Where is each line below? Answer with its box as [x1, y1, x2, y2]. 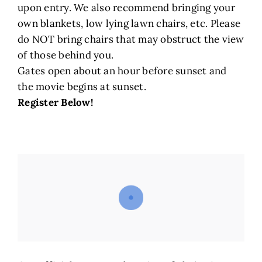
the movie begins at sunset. [18, 80, 146, 94]
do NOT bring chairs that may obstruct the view [18, 33, 244, 46]
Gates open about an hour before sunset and [18, 64, 227, 78]
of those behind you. [18, 49, 114, 62]
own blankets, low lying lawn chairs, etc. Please [18, 17, 241, 30]
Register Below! [18, 96, 93, 109]
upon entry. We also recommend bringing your [18, 1, 235, 15]
